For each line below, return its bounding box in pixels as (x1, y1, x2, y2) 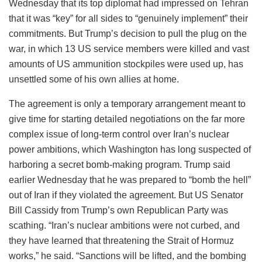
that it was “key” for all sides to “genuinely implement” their (9, 13, 248, 23)
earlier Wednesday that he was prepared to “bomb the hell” (9, 174, 251, 185)
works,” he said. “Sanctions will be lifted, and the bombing (9, 250, 246, 261)
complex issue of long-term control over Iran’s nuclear (9, 129, 229, 139)
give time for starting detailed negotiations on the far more (9, 113, 245, 124)
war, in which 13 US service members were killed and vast (9, 43, 249, 54)
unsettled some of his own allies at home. (9, 74, 179, 84)
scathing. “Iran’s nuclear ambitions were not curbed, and (9, 220, 240, 230)
